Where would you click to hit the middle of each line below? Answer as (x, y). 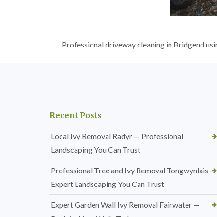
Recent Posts (76, 115)
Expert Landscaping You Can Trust (108, 184)
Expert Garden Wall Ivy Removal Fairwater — (125, 205)
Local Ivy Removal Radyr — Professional (117, 136)
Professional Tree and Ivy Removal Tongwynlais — (133, 170)
